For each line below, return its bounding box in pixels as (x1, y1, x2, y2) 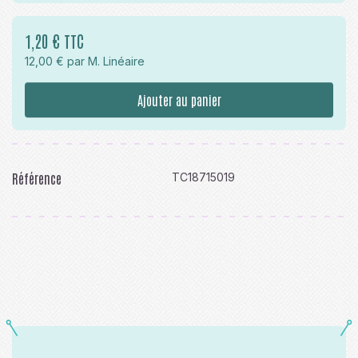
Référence (12, 170, 62, 186)
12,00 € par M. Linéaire (25, 54, 145, 68)
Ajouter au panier (137, 92, 221, 108)
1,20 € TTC (25, 30, 84, 51)
